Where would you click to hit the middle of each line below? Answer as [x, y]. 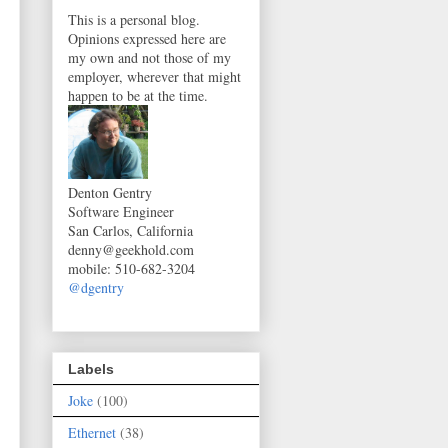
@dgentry [96, 287]
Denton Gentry [110, 192]
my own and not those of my [149, 57]
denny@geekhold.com [131, 249]
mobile [87, 268]
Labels [91, 369]
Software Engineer [121, 211]
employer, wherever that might [154, 76]
